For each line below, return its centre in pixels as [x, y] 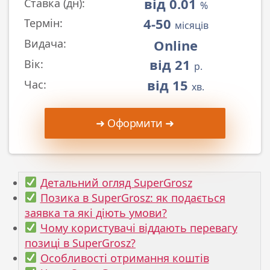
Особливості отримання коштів [124, 258]
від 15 [169, 85]
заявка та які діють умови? [96, 212]
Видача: [45, 44]
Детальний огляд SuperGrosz [116, 182]
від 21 [171, 64]
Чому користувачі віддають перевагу [139, 228]
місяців [191, 26]
